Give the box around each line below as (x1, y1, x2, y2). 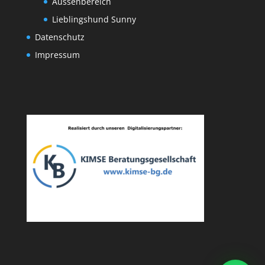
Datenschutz (34, 31, 85, 43)
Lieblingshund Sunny (51, 14, 136, 25)
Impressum (34, 49, 80, 61)
